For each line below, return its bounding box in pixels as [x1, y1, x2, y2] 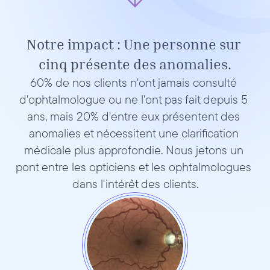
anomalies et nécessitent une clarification [28, 125, 239, 140]
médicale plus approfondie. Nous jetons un [24, 142, 243, 157]
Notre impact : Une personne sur [26, 36, 241, 52]
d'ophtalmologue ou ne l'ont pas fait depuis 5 [19, 92, 248, 107]
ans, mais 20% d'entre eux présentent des [27, 108, 240, 124]
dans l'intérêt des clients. [72, 176, 198, 191]
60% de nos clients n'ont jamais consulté [30, 75, 237, 90]
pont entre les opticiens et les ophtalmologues [16, 159, 251, 174]
